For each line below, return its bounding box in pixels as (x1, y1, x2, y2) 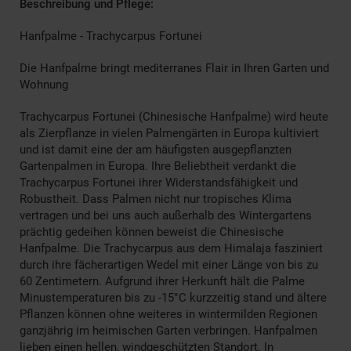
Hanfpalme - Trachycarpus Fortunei (20, 28, 202, 43)
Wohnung (20, 77, 68, 92)
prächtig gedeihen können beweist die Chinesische (20, 224, 284, 239)
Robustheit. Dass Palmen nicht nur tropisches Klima (20, 191, 291, 206)
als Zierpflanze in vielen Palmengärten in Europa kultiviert (20, 125, 319, 140)
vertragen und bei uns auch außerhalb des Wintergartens (20, 208, 312, 223)
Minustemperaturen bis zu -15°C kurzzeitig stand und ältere (20, 290, 327, 305)
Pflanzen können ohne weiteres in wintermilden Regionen (20, 306, 317, 321)
